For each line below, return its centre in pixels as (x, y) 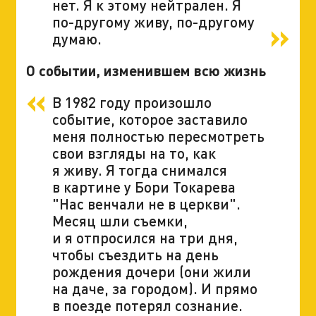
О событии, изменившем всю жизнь (146, 70)
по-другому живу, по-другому (153, 22)
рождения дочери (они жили (151, 271)
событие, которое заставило (150, 119)
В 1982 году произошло (132, 102)
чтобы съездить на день (135, 254)
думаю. (77, 39)
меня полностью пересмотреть (158, 135)
